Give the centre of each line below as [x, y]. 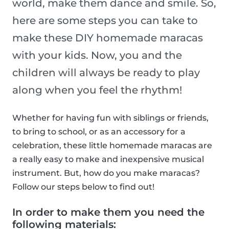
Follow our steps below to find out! [83, 187]
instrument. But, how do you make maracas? [106, 173]
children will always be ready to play [106, 73]
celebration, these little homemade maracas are [112, 146]
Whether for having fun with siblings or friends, [110, 118]
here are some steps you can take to [105, 21]
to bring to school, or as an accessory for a [99, 132]
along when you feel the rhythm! [97, 90]
